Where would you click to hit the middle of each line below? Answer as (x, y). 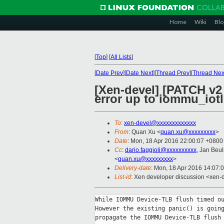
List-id (123, 177)
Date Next (139, 73)
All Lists (121, 57)
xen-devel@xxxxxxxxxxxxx (160, 123)
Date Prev (109, 73)
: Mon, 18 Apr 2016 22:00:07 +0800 (175, 141)
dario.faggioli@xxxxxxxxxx (161, 150)
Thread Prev (173, 73)
